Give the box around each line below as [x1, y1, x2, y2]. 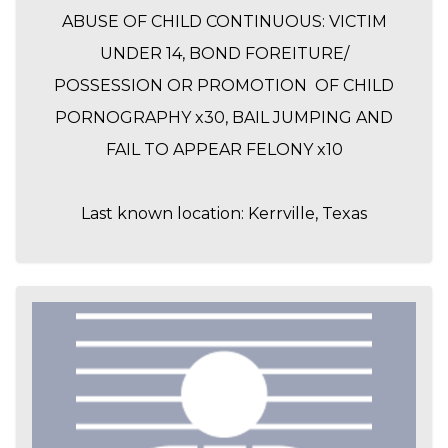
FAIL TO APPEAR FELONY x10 [105, 140, 343, 160]
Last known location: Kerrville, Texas [81, 204, 367, 224]
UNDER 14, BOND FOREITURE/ [99, 44, 349, 64]
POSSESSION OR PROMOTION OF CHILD [54, 76, 394, 96]
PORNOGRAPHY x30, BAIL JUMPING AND [55, 108, 393, 128]
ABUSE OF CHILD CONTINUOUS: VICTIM [61, 12, 387, 32]
